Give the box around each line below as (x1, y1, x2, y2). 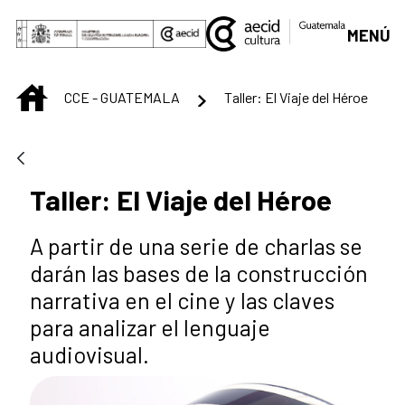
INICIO (47, 84, 84, 102)
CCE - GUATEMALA (64, 88, 180, 106)
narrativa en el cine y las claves (30, 287, 334, 315)
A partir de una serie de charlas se (30, 232, 363, 260)
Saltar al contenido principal (7, 9, 202, 29)
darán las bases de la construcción (30, 259, 368, 287)
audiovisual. (30, 341, 149, 369)
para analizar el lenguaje (30, 314, 270, 342)
